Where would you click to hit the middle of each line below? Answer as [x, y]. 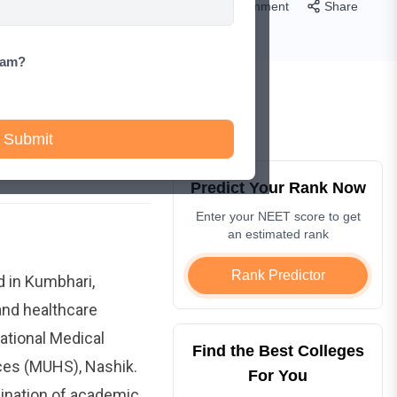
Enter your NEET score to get [278, 216]
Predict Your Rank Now [278, 187]
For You [278, 375]
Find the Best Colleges [278, 350]
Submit [28, 139]
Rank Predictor [278, 275]
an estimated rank [278, 234]
